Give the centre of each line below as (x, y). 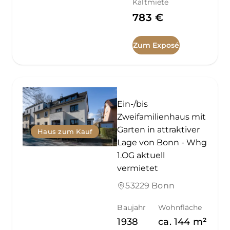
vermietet (138, 168)
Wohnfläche (180, 207)
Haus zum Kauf (65, 132)
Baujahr (132, 207)
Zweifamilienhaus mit (162, 117)
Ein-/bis (133, 104)
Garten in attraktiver (159, 129)
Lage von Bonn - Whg (162, 142)
